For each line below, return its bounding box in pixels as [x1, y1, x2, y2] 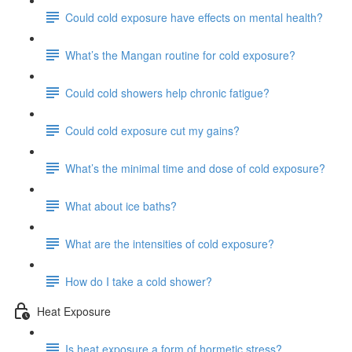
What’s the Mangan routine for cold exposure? [65, 46, 295, 63]
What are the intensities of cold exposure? [65, 235, 274, 251]
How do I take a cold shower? [65, 273, 212, 289]
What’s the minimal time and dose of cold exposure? [65, 159, 325, 176]
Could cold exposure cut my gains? [65, 122, 240, 138]
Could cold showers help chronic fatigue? [65, 84, 269, 101]
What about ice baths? [65, 197, 177, 214]
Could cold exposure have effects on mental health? [65, 9, 323, 25]
